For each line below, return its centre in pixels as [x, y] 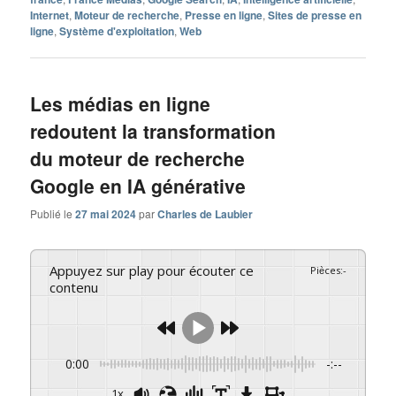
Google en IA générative [138, 186]
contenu [74, 287]
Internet [50, 15]
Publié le [53, 213]
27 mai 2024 [106, 213]
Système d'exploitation [117, 31]
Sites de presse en [315, 15]
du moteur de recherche [138, 159]
